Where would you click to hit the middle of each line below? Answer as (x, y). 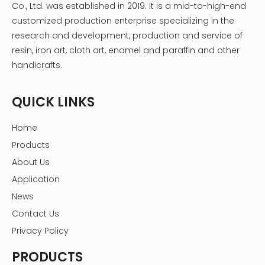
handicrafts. (37, 65)
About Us (31, 162)
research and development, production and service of (127, 36)
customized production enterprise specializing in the (123, 21)
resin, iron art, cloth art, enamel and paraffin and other (126, 51)
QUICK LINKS (53, 102)
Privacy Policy (40, 231)
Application (36, 180)
